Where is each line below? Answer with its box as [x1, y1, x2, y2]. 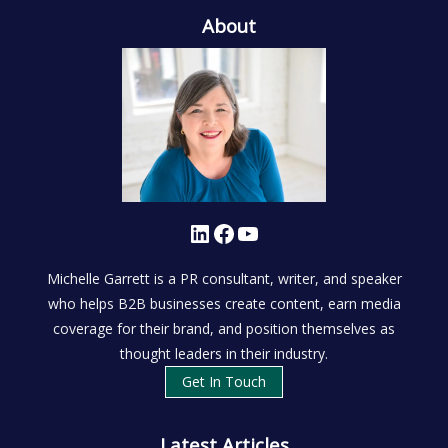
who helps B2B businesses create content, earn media [47, 294, 401, 314]
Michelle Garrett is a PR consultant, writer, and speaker [46, 269, 402, 289]
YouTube [235, 215, 248, 249]
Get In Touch [182, 372, 266, 392]
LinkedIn [187, 215, 202, 249]
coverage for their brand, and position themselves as [53, 319, 395, 339]
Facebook [211, 215, 224, 249]
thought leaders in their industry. [120, 344, 328, 364]
